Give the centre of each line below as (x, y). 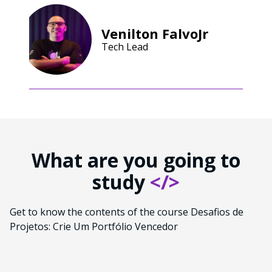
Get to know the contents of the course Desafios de (127, 212)
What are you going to (136, 160)
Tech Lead (125, 47)
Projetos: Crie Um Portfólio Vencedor (94, 227)
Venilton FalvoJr (155, 34)
